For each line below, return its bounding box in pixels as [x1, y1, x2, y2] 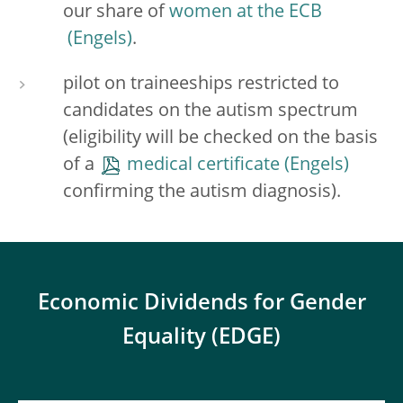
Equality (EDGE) [122, 327, 281, 349]
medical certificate [127, 157, 280, 175]
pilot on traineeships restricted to [63, 76, 339, 94]
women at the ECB [169, 4, 322, 22]
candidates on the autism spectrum [63, 103, 358, 121]
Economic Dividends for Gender [37, 293, 366, 315]
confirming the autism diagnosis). [63, 184, 341, 201]
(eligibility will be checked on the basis [63, 130, 378, 148]
